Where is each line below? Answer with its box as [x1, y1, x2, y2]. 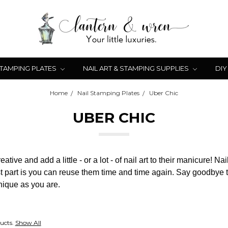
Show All [15, 219, 41, 226]
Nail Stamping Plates [77, 89, 139, 97]
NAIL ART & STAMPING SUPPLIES [83, 64, 190, 72]
